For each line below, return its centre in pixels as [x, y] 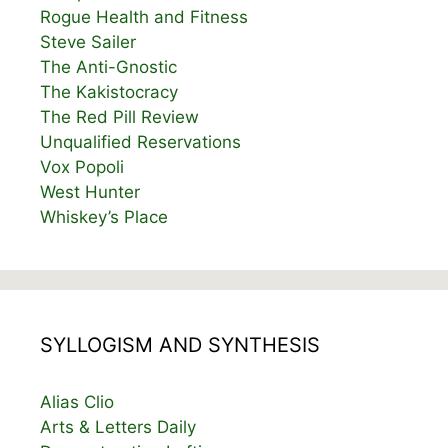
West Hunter [90, 192]
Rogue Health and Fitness [144, 17]
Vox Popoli [82, 167]
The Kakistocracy [109, 92]
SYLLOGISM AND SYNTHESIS [180, 345]
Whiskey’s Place [104, 217]
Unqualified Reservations [140, 142]
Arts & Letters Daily [118, 427]
